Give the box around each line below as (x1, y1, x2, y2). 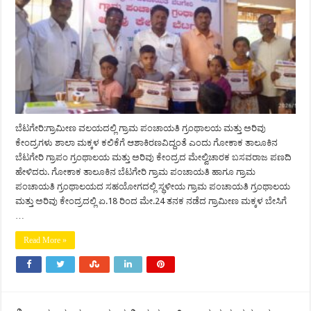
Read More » (24, 235, 67, 246)
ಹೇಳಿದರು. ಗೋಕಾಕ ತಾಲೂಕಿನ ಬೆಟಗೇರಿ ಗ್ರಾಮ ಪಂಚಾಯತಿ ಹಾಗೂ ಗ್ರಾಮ (15, 167, 256, 178)
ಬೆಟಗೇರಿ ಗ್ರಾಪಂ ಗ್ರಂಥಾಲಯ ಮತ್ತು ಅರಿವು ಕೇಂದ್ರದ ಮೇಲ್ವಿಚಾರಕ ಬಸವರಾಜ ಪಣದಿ (15, 152, 292, 163)
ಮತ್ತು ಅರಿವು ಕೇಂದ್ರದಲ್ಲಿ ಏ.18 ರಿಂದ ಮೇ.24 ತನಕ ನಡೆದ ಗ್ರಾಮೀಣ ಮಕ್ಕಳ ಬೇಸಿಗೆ (15, 196, 287, 207)
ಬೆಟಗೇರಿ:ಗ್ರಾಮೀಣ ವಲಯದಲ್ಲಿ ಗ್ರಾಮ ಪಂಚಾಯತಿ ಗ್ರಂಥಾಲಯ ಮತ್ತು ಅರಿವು (15, 123, 267, 134)
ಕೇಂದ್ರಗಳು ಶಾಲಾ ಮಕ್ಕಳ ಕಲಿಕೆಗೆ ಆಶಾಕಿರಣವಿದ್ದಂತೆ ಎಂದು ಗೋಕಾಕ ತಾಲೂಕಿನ (15, 137, 278, 149)
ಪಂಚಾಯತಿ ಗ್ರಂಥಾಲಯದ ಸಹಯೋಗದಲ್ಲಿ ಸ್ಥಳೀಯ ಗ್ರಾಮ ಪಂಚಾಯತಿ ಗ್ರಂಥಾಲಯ (15, 181, 291, 192)
